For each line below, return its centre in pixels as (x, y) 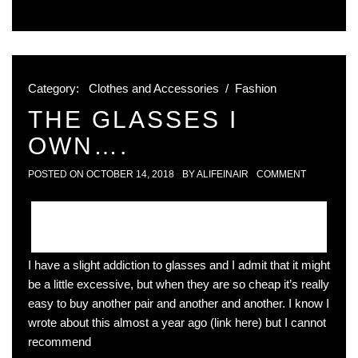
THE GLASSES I (133, 120)
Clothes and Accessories (154, 89)
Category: (55, 89)
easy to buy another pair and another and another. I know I (179, 304)
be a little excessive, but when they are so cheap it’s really (179, 284)
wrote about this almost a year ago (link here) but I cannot (177, 323)
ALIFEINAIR (223, 175)
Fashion (256, 89)
